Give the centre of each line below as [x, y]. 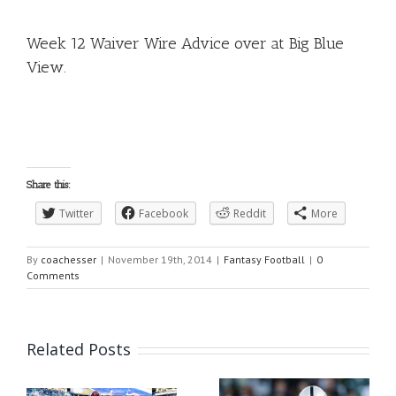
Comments [53, 276]
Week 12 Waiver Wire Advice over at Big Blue [185, 43]
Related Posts [79, 350]
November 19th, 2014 [160, 260]
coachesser [69, 260]
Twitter [76, 214]
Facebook [164, 214]
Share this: [49, 185]
